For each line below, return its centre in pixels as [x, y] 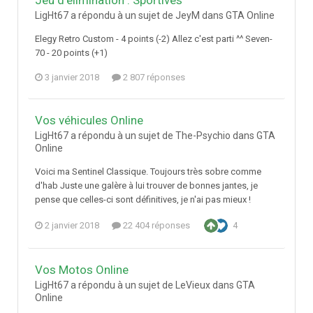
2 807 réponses [153, 78]
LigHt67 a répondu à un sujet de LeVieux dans [136, 285]
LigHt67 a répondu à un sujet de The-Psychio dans [146, 136]
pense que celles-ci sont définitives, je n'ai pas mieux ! [143, 200]
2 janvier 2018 [72, 226]
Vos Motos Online [82, 270]
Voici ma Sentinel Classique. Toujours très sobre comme [148, 172]
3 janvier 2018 [72, 78]
